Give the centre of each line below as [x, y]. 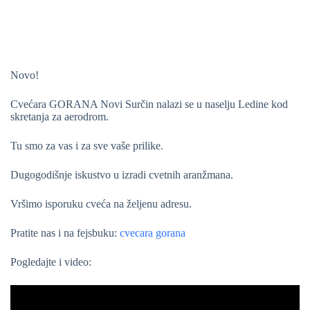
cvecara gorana [153, 233]
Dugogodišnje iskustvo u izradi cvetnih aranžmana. [122, 175]
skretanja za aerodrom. [60, 117]
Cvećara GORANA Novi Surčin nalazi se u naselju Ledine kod [149, 104]
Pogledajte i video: [52, 262]
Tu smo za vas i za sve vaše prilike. [87, 146]
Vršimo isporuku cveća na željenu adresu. [101, 204]
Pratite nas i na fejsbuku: [65, 233]
